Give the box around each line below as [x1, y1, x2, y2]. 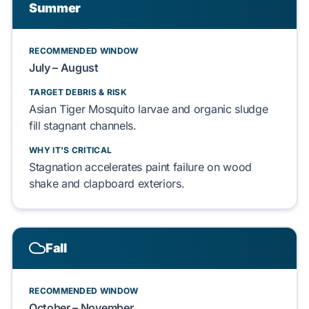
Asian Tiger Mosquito [29, 102, 135, 116]
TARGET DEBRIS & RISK [29, 87, 127, 97]
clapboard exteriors [83, 177, 181, 190]
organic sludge [193, 102, 268, 116]
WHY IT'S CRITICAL [29, 145, 112, 155]
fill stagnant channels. [29, 119, 137, 132]
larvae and [134, 102, 194, 116]
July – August [29, 61, 99, 74]
